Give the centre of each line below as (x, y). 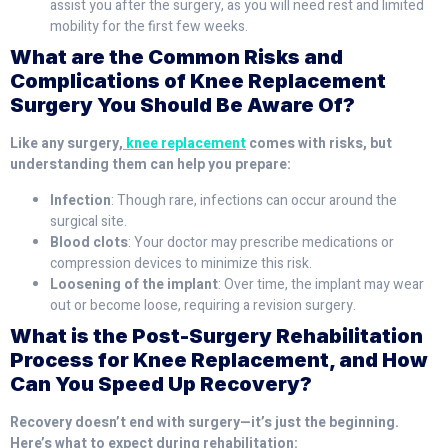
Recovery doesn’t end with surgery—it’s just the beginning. (204, 422)
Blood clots (89, 242)
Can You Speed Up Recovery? (161, 383)
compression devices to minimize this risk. (181, 263)
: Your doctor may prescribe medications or (261, 242)
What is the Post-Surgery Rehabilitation (216, 335)
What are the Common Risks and (176, 57)
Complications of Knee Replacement (198, 81)
